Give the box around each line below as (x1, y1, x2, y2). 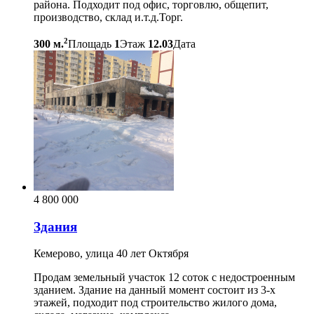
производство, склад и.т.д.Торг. (34, 11, 183, 23)
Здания (34, 219, 77, 234)
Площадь (68, 37, 111, 50)
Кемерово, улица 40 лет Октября (34, 247, 189, 260)
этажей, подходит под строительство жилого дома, (34, 296, 277, 309)
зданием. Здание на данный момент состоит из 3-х (34, 284, 275, 296)
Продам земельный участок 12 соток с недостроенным (34, 271, 295, 284)
